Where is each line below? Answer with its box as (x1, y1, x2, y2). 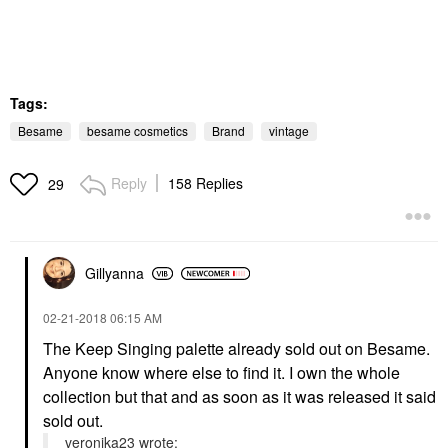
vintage (269, 122, 309, 139)
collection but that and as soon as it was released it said (43, 385, 436, 408)
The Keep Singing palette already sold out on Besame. (43, 337, 430, 360)
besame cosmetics (87, 122, 188, 139)
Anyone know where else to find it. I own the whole (43, 361, 400, 384)
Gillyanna (85, 263, 144, 283)
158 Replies (168, 173, 243, 193)
